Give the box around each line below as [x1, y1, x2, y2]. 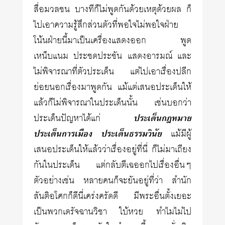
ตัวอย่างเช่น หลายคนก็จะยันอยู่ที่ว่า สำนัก [34, 173, 191, 189]
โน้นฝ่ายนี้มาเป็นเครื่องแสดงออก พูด [34, 33, 191, 49]
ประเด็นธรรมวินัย [101, 126, 162, 142]
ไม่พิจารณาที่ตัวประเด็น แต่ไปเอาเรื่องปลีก [34, 64, 191, 80]
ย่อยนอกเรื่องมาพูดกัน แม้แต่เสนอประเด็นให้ [34, 79, 191, 95]
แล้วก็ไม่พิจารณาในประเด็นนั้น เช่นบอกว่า [34, 95, 191, 111]
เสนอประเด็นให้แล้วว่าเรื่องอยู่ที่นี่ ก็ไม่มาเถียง [34, 142, 191, 158]
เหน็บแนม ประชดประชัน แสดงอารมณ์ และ [34, 48, 191, 64]
